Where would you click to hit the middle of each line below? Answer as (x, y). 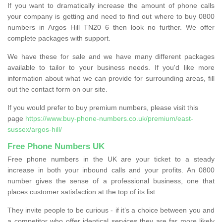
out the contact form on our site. (57, 89)
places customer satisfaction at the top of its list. (82, 192)
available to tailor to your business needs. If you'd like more (111, 67)
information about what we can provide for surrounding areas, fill (111, 78)
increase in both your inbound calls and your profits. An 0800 (111, 170)
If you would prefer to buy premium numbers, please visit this (103, 107)
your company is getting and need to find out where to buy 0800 (111, 16)
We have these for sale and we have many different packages (111, 56)
